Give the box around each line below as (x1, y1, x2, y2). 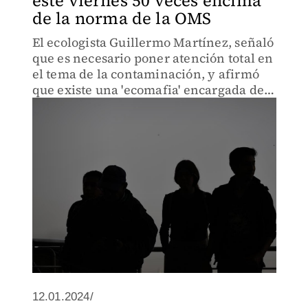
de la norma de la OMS (32, 7, 212, 30)
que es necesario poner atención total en (32, 49, 274, 67)
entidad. (32, 113, 82, 130)
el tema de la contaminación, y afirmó (32, 65, 259, 82)
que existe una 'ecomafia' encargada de (32, 81, 265, 98)
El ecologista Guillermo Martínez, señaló (32, 34, 274, 51)
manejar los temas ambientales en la (32, 97, 251, 114)
